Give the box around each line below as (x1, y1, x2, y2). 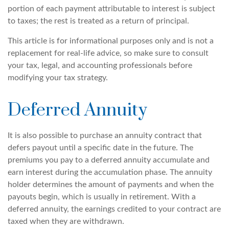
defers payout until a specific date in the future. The (8, 144, 193, 152)
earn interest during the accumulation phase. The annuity (8, 168, 212, 177)
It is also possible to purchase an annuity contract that (8, 131, 202, 140)
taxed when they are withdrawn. (8, 217, 124, 226)
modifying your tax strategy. (8, 74, 108, 82)
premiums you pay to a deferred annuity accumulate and (8, 156, 210, 165)
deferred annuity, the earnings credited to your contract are (8, 205, 221, 214)
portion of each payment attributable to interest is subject (8, 5, 215, 13)
